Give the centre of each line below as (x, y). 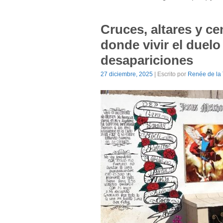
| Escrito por (170, 74)
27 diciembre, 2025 (127, 74)
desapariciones (147, 60)
